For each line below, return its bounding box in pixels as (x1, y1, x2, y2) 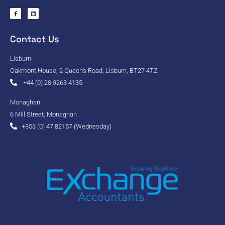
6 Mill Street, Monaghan (10, 110, 77, 118)
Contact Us (10, 33, 59, 45)
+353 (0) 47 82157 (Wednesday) (21, 122, 111, 130)
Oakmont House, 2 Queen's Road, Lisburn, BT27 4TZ (10, 66, 158, 74)
